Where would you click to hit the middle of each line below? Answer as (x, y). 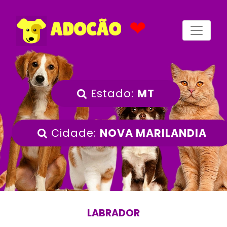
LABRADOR (113, 213)
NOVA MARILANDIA (153, 133)
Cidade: (74, 133)
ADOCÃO (84, 29)
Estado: (112, 94)
